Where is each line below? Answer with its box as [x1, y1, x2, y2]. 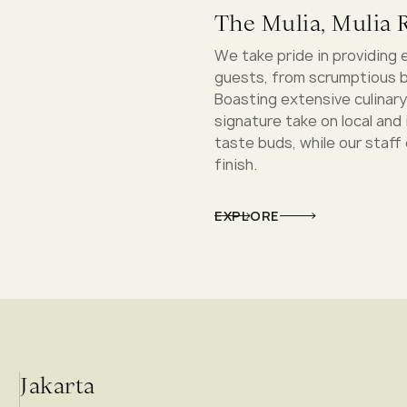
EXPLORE [214, 207, 280, 224]
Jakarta [20, 371, 95, 401]
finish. [214, 154, 257, 174]
